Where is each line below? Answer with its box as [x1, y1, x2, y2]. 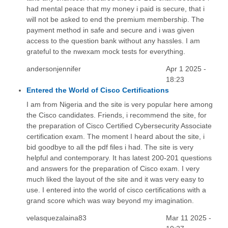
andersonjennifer [26, 65, 81, 73]
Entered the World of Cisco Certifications [26, 86, 169, 95]
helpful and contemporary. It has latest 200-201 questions [26, 154, 212, 162]
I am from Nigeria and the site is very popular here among [26, 100, 213, 109]
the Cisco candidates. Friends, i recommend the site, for [26, 111, 207, 120]
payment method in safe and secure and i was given [26, 26, 194, 35]
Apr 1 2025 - [166, 65, 207, 73]
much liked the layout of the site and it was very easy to [26, 175, 204, 184]
